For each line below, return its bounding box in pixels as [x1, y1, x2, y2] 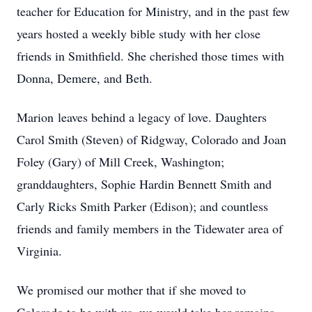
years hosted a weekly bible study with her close [17, 25, 260, 42]
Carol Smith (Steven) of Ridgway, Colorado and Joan [17, 131, 286, 148]
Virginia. [17, 242, 62, 259]
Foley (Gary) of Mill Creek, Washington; [17, 153, 224, 170]
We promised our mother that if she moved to [17, 281, 246, 298]
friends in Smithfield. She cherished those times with [17, 47, 284, 64]
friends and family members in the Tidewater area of [17, 220, 283, 237]
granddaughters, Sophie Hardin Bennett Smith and [17, 175, 272, 192]
